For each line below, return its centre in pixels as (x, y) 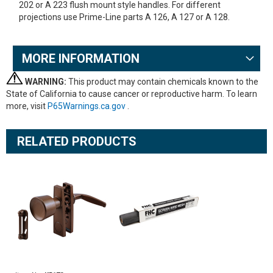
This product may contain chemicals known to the (162, 82)
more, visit (27, 106)
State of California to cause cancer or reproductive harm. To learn (132, 94)
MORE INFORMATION (80, 58)
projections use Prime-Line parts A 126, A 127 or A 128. (124, 17)
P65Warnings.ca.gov (87, 106)
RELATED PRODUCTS (77, 141)
